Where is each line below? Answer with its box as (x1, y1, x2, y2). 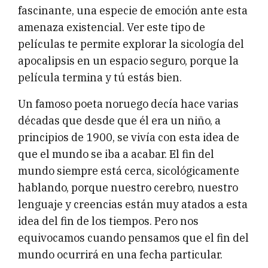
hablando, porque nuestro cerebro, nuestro (18, 180, 238, 194)
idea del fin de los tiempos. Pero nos (18, 214, 199, 228)
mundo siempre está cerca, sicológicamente (18, 163, 239, 178)
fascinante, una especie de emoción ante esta (18, 3, 248, 17)
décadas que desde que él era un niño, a (18, 113, 221, 127)
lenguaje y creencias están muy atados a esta (18, 197, 248, 211)
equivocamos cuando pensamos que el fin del (18, 230, 249, 245)
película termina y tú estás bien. (18, 70, 182, 84)
